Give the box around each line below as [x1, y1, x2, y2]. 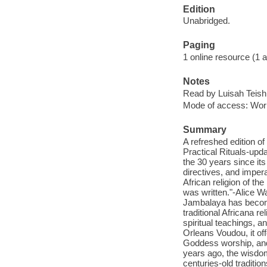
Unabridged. [182, 15, 230, 26]
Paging [182, 40, 215, 51]
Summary [182, 125, 226, 135]
